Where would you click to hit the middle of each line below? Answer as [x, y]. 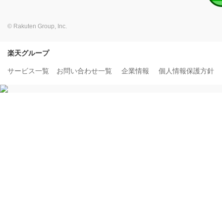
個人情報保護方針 [186, 71]
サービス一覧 [28, 71]
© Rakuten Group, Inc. [37, 26]
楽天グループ [28, 53]
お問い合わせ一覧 [84, 71]
